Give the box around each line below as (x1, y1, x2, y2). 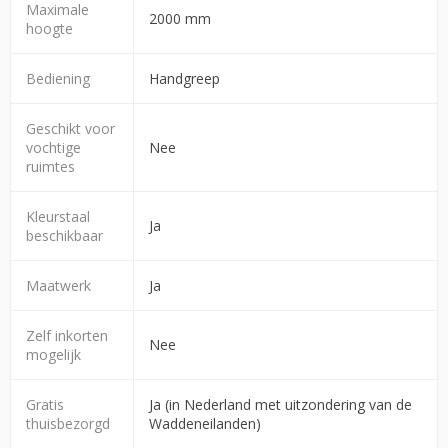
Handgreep (149, 68, 220, 88)
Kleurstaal (26, 206, 90, 226)
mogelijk (26, 344, 81, 364)
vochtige (26, 137, 81, 157)
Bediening (26, 68, 90, 88)
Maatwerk (26, 275, 91, 295)
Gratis (26, 394, 64, 414)
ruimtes (26, 156, 75, 176)
